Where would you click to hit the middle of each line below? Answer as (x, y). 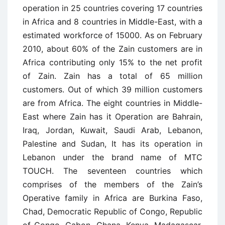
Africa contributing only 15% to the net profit (113, 62)
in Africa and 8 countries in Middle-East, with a (113, 22)
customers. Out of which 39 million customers (113, 89)
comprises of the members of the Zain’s (113, 184)
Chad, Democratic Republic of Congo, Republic (113, 211)
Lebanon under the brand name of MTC (113, 157)
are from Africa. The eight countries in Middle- (113, 103)
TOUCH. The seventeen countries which (113, 171)
